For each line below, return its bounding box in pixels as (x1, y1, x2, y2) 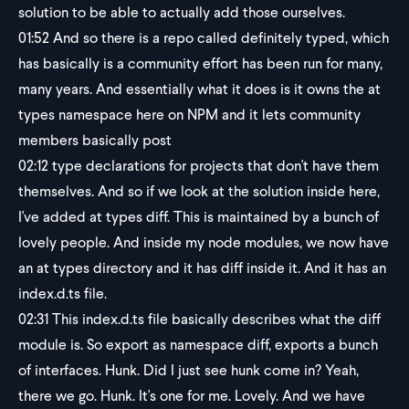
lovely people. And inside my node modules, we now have (18, 233, 389, 252)
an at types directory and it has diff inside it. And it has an (18, 258, 386, 278)
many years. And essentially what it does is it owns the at (18, 79, 381, 99)
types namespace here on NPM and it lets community (18, 105, 361, 124)
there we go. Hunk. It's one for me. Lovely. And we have (18, 386, 365, 405)
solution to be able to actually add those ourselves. (18, 3, 345, 22)
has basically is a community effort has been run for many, (18, 54, 383, 73)
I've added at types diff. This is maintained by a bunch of (18, 207, 379, 226)
